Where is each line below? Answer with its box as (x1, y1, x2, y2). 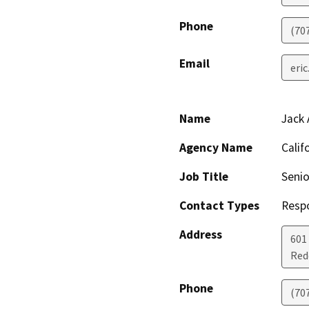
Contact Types (179, 198, 259, 214)
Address (179, 227, 222, 243)
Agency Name (179, 140, 252, 156)
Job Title (179, 169, 228, 185)
